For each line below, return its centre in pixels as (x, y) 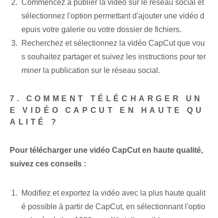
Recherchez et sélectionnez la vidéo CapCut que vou (113, 43)
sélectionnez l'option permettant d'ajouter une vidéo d (113, 16)
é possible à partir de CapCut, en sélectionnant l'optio (113, 207)
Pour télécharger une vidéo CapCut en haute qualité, (106, 150)
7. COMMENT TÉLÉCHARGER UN (107, 99)
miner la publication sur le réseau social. (91, 71)
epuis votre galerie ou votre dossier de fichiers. (101, 30)
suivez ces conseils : (48, 164)
